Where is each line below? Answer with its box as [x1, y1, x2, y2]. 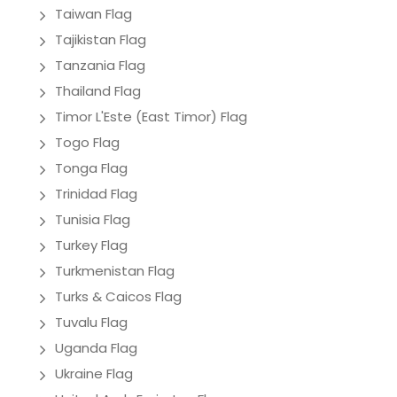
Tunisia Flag [55, 209, 130, 229]
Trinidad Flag [55, 183, 137, 203]
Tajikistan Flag [55, 29, 146, 49]
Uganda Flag [55, 338, 137, 357]
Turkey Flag [55, 235, 128, 254]
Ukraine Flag [55, 363, 133, 383]
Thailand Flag [55, 81, 141, 100]
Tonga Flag [55, 158, 128, 177]
